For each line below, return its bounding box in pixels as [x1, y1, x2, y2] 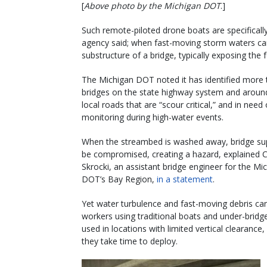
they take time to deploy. [82, 235, 178, 247]
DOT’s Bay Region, [82, 173, 157, 185]
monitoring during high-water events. [82, 111, 223, 123]
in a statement [157, 173, 213, 185]
